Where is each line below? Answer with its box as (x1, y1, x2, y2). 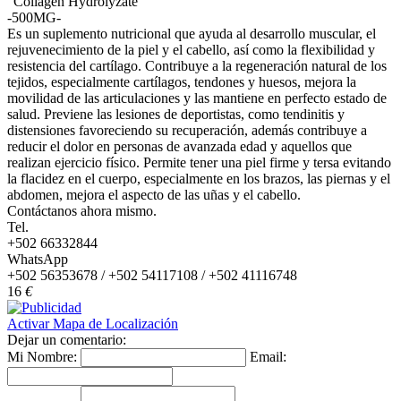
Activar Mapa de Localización (7, 315, 178, 331)
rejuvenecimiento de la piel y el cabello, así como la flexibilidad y (7, 41, 375, 57)
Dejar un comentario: (7, 331, 126, 347)
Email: (250, 348, 286, 364)
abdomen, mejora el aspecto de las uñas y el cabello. (7, 186, 301, 202)
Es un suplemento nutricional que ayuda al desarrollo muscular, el (7, 25, 376, 41)
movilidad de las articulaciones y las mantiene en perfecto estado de (7, 90, 387, 106)
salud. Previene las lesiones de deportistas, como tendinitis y (7, 106, 345, 122)
